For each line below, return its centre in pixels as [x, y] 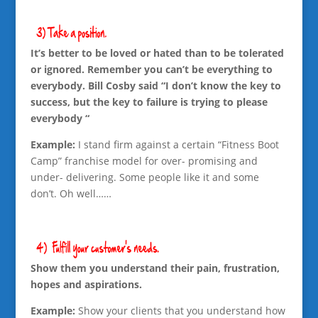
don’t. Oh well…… [71, 193]
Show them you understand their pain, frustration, [155, 268]
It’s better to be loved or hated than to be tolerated [157, 53]
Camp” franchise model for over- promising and [144, 160]
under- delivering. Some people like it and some [144, 177]
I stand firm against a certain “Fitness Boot [177, 144]
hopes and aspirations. [86, 284]
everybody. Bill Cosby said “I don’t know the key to [155, 85]
